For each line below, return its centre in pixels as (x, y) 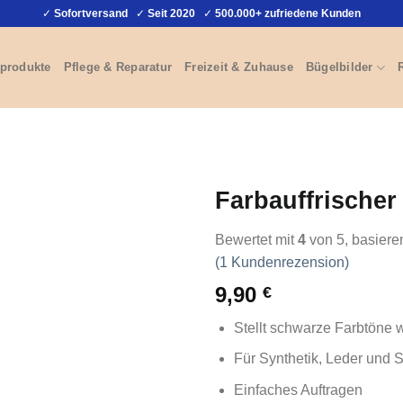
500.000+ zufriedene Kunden (288, 13)
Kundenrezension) (288, 262)
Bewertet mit (256, 239)
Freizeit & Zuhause (239, 67)
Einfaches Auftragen (298, 390)
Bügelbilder (339, 67)
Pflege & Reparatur (118, 67)
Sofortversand (91, 13)
